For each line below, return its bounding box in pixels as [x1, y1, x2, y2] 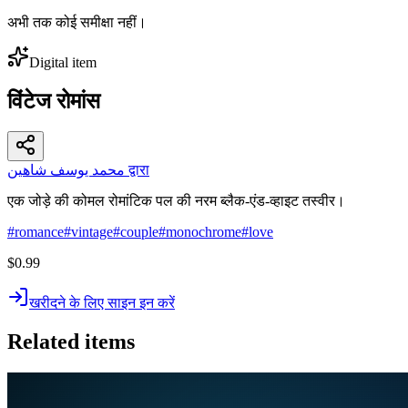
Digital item [29, 54, 97, 70]
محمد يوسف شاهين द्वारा [125, 162, 149, 178]
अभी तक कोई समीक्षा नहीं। [7, 14, 147, 30]
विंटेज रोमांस [7, 88, 100, 113]
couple [120, 224, 158, 240]
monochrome [166, 224, 241, 240]
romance [15, 224, 64, 240]
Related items [7, 330, 135, 354]
